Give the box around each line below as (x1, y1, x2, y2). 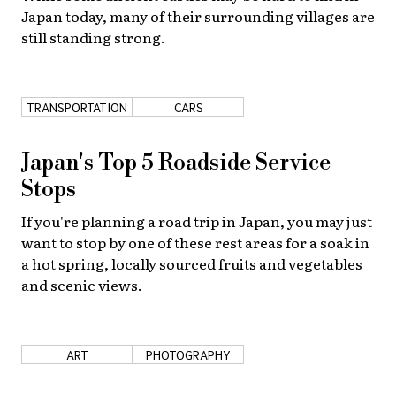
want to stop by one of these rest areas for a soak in (21, 231, 369, 253)
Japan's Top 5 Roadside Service (21, 148, 331, 177)
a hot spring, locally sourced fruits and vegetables (21, 252, 362, 274)
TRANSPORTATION (27, 98, 127, 115)
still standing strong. (21, 26, 165, 48)
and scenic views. (21, 273, 142, 295)
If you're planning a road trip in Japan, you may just (21, 209, 372, 232)
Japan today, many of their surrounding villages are (21, 4, 375, 27)
